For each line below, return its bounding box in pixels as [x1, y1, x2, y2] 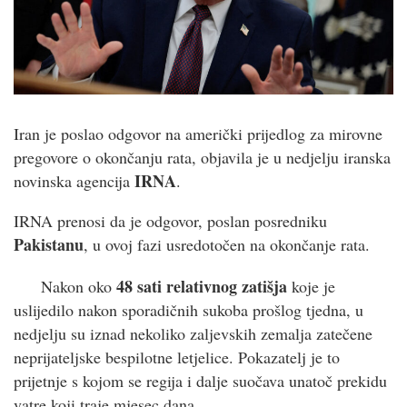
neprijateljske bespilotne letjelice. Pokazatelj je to [14, 345, 340, 368]
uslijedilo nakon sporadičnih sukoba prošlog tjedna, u [14, 298, 363, 321]
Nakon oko [41, 274, 116, 297]
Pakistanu [14, 232, 84, 256]
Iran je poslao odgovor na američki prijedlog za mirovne [14, 122, 382, 144]
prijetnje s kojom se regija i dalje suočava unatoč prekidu [14, 369, 387, 392]
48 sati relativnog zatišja [116, 273, 287, 298]
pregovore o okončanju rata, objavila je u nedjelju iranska [14, 145, 391, 168]
